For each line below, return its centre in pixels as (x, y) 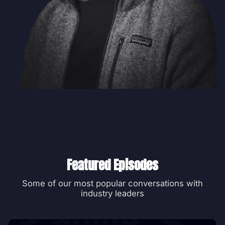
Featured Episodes (113, 165)
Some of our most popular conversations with (113, 183)
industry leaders (113, 193)
